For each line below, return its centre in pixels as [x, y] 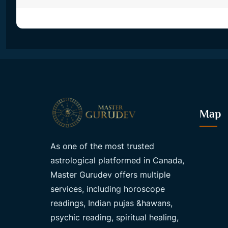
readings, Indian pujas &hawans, [111, 203]
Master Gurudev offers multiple [110, 175]
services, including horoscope [108, 189]
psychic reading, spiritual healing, [115, 217]
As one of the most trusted [102, 146]
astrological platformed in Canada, [117, 160]
